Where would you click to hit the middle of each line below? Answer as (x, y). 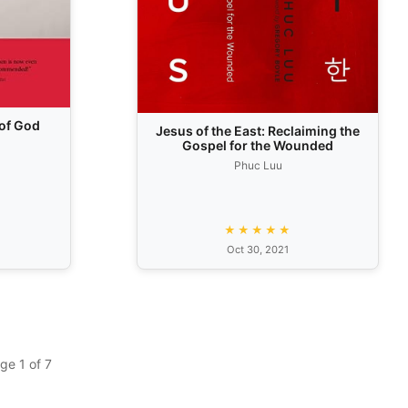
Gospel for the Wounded (258, 146)
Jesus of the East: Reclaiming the (258, 131)
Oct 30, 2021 (258, 249)
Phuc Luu (258, 166)
